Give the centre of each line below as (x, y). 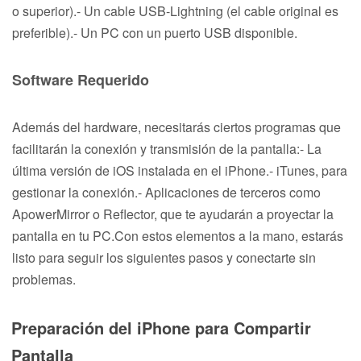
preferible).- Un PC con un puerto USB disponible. (155, 32)
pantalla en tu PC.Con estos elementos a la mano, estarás (178, 235)
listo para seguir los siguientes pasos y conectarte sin (164, 257)
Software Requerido (81, 79)
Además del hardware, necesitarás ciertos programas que (176, 127)
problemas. (44, 279)
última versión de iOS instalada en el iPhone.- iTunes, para (180, 170)
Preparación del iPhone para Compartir (161, 327)
